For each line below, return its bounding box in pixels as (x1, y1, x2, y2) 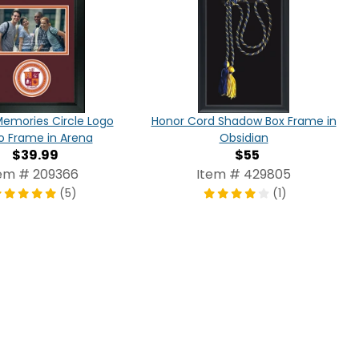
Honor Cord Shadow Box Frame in (151, 113, 337, 130)
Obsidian (219, 130, 268, 147)
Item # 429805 (196, 165, 291, 184)
